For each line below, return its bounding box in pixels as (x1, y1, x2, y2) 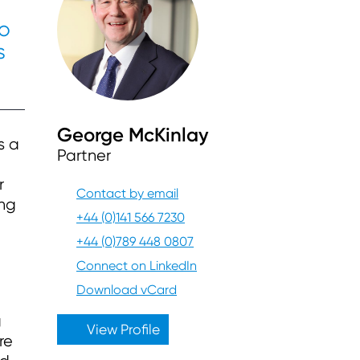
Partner (57, 145, 111, 165)
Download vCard (76, 281, 177, 297)
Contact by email (76, 185, 178, 201)
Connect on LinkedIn (76, 257, 197, 273)
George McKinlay (57, 122, 208, 146)
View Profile (83, 321, 160, 337)
